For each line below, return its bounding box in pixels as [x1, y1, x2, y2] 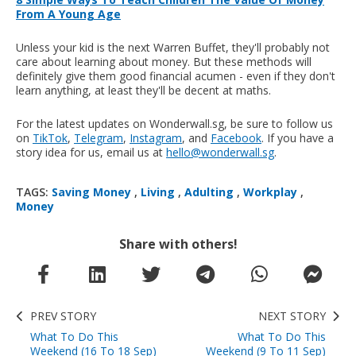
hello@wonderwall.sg [166, 145, 274, 161]
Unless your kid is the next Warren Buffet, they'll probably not [16, 40, 330, 56]
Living [141, 184, 175, 200]
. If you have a [261, 130, 334, 146]
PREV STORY [30, 308, 96, 324]
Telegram [74, 130, 123, 146]
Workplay [243, 184, 297, 200]
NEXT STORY [258, 308, 326, 324]
